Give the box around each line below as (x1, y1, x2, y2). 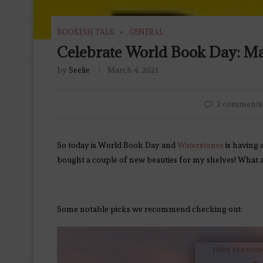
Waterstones (177, 140, 224, 150)
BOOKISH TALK (57, 28, 114, 37)
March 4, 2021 (107, 65, 159, 75)
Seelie (69, 65, 90, 75)
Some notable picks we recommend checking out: (57, 204, 242, 214)
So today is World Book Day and (57, 140, 177, 150)
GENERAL (129, 28, 163, 37)
